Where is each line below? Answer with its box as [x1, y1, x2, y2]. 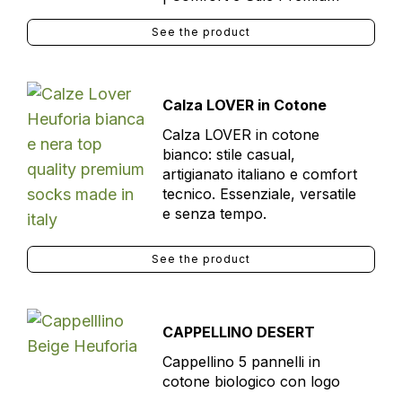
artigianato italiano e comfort [162, 165, 357, 183]
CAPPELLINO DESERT [162, 323, 315, 341]
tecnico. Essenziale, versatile [162, 185, 356, 203]
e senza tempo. [162, 205, 267, 223]
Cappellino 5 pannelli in [162, 353, 320, 371]
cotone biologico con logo [162, 372, 340, 390]
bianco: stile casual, [162, 145, 295, 163]
